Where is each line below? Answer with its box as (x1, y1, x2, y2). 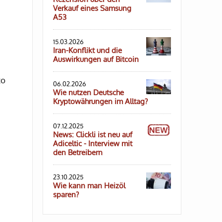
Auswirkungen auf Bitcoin (53, 55, 139, 64)
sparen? (53, 190, 79, 200)
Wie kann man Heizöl (53, 181, 125, 191)
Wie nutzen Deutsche (53, 88, 124, 98)
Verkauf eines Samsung (53, 3, 131, 13)
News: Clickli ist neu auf (53, 130, 132, 140)
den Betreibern (53, 148, 103, 158)
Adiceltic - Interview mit (53, 139, 132, 149)
